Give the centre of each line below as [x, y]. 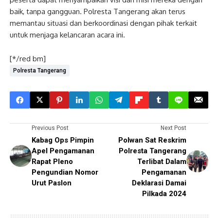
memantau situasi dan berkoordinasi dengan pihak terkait [103, 23]
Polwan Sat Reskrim [152, 140]
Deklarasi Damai [159, 183]
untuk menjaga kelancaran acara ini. [67, 35]
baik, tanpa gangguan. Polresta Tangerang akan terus [98, 11]
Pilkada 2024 [164, 193]
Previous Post [50, 128]
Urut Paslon [52, 183]
